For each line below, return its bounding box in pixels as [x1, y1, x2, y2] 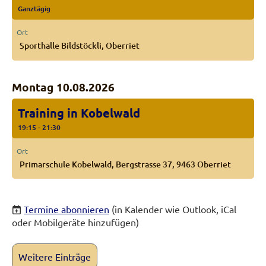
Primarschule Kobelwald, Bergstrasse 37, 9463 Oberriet [20, 158, 231, 170]
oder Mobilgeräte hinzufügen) [12, 216, 139, 229]
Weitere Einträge [18, 251, 91, 263]
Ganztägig [18, 4, 50, 14]
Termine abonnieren [24, 203, 109, 216]
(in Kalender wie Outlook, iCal [112, 203, 236, 216]
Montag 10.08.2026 [12, 79, 115, 94]
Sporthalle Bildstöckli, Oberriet [20, 40, 140, 52]
